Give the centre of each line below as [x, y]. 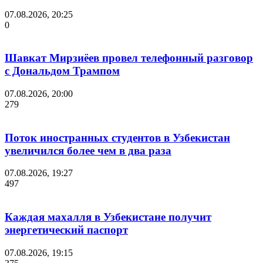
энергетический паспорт [66, 230]
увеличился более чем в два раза [88, 150]
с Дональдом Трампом [62, 71]
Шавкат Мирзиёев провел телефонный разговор [129, 58]
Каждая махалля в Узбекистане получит [108, 217]
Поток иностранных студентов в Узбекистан [117, 137]
